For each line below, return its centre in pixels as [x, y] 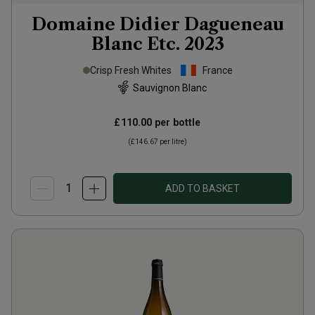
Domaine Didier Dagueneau [157, 24]
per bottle [176, 122]
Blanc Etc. [135, 44]
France [217, 70]
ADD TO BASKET [202, 188]
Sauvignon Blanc [169, 88]
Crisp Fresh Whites [130, 70]
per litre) [173, 142]
